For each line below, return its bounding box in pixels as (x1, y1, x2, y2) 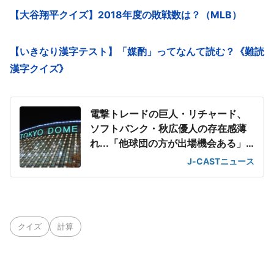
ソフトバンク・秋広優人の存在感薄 (90, 122, 246, 135)
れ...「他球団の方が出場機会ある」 (90, 136, 246, 149)
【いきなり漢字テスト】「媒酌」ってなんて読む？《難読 (10, 45, 264, 57)
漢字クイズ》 (10, 62, 68, 75)
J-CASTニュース (187, 155, 254, 166)
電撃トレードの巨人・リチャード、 (90, 107, 246, 120)
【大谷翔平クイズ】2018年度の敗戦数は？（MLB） (10, 8, 242, 21)
